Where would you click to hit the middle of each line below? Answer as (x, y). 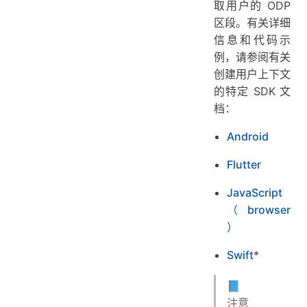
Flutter (244, 164)
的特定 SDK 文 (252, 91)
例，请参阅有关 (252, 57)
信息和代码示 (252, 39)
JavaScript (255, 192)
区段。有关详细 (252, 22)
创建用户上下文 (252, 74)
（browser (259, 209)
